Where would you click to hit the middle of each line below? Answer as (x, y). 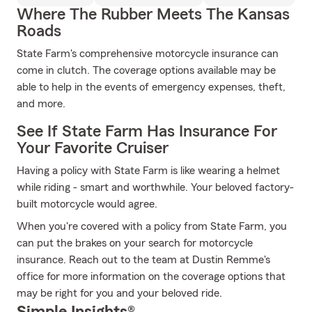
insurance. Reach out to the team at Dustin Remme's (143, 260)
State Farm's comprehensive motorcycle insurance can (148, 54)
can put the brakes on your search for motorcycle (135, 243)
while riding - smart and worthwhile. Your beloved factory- (155, 187)
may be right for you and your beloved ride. (119, 293)
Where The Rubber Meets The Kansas (153, 15)
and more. (41, 104)
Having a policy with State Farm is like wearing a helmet (148, 171)
